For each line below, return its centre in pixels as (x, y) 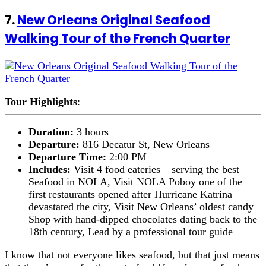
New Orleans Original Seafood (114, 20)
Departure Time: (67, 156)
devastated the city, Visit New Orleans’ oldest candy (141, 206)
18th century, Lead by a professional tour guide (131, 231)
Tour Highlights (41, 101)
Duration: (53, 132)
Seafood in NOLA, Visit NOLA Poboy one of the (135, 181)
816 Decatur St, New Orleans (146, 144)
